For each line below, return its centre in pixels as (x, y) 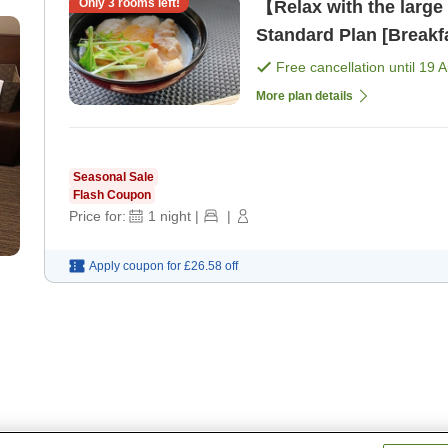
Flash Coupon (112, 194)
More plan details (304, 95)
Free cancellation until (347, 66)
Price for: (97, 215)
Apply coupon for (135, 265)
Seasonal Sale (113, 176)
